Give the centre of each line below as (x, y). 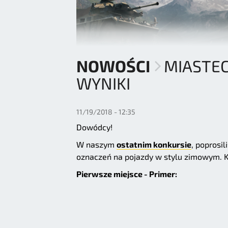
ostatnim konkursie (154, 145)
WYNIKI (103, 83)
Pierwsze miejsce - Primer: (127, 174)
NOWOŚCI (113, 66)
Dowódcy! (94, 127)
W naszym (96, 145)
